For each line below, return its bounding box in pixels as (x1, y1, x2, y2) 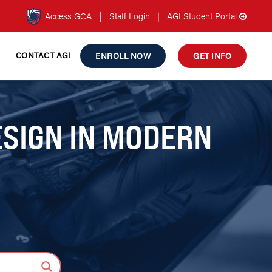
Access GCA (45, 10, 92, 22)
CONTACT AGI (15, 50, 71, 61)
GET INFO (193, 50, 231, 61)
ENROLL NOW (95, 50, 151, 61)
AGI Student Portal (165, 10, 239, 22)
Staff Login (109, 10, 152, 22)
